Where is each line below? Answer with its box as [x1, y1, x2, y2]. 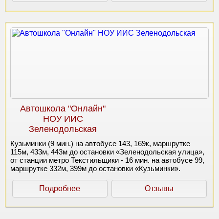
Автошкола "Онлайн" [20, 104, 106, 114]
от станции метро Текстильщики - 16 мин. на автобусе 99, [10, 156, 204, 165]
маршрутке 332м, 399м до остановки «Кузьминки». [10, 164, 180, 173]
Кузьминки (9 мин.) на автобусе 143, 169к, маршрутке [10, 139, 190, 148]
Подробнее [39, 184, 81, 193]
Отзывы [144, 184, 174, 193]
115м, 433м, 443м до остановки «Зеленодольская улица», [10, 148, 204, 156]
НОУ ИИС [43, 114, 83, 124]
